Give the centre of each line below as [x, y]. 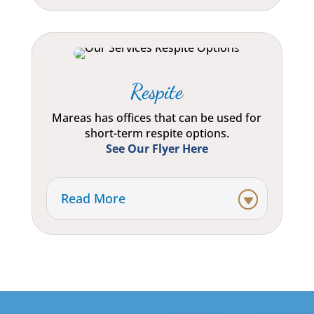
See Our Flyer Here [157, 149]
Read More [93, 199]
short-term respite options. [157, 134]
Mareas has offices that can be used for [157, 118]
